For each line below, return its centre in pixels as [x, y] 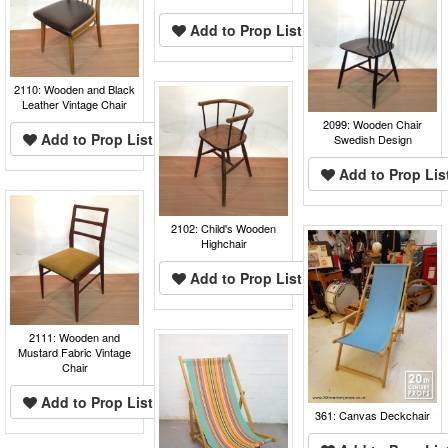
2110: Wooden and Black [75, 88]
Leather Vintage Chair [75, 103]
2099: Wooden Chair [373, 123]
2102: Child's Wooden [224, 227]
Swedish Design [372, 138]
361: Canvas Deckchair [373, 414]
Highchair [223, 242]
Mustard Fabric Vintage [75, 351]
